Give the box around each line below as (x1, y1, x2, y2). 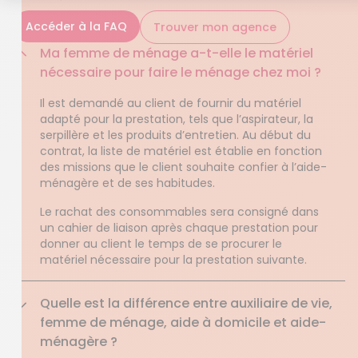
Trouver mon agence (153, 19, 276, 35)
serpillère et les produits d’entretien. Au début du (40, 127, 311, 143)
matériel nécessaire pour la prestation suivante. (40, 252, 307, 268)
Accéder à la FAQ (26, 18, 127, 34)
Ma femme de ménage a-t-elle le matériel (40, 44, 313, 62)
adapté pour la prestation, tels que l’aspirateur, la (40, 111, 313, 127)
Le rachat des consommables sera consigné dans (40, 204, 319, 220)
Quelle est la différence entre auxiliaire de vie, (40, 294, 332, 312)
